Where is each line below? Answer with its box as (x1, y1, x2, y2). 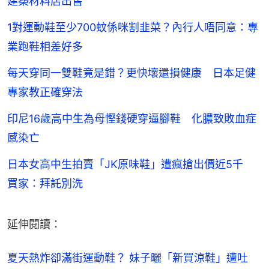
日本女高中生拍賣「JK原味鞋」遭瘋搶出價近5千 (7, 157, 254, 171)
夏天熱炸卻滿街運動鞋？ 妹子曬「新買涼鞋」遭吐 (7, 251, 248, 264)
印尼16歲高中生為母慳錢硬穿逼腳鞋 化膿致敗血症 (7, 112, 256, 125)
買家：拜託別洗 (7, 177, 83, 190)
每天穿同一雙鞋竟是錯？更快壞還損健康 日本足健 (7, 66, 256, 79)
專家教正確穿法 (7, 85, 83, 98)
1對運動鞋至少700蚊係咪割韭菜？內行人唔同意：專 (7, 20, 258, 34)
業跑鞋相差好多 (7, 40, 83, 53)
